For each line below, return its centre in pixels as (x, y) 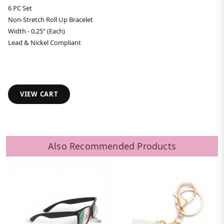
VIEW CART (39, 94)
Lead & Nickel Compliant (44, 43)
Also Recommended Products (112, 146)
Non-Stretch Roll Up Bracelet (50, 20)
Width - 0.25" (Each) (36, 31)
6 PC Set (20, 8)
